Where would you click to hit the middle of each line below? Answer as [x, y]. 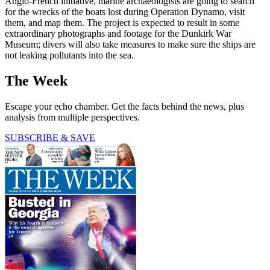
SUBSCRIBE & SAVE [50, 137]
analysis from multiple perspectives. [72, 117]
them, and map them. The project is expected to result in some [122, 23]
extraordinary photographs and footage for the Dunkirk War [118, 34]
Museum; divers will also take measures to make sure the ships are [130, 45]
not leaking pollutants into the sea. [69, 55]
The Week [36, 81]
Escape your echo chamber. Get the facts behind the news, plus [124, 106]
